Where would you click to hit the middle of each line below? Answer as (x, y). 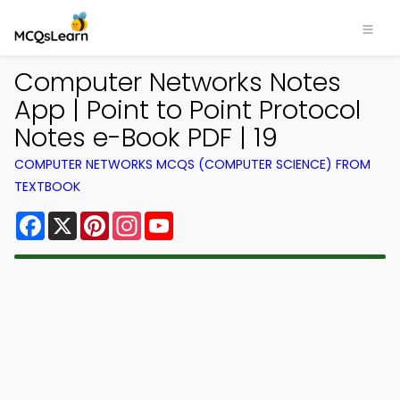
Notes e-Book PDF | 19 (146, 137)
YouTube (204, 218)
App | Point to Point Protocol (187, 110)
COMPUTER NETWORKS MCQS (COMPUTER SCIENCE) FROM (192, 164)
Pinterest (141, 218)
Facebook (80, 218)
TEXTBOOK (47, 187)
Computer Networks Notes (178, 82)
